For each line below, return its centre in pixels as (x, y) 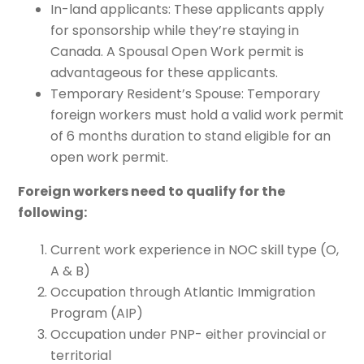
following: (53, 212)
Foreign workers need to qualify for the (152, 191)
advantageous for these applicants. (165, 72)
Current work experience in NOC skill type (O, (195, 249)
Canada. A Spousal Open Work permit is (178, 51)
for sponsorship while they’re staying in (175, 30)
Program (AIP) (97, 313)
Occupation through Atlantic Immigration (183, 292)
